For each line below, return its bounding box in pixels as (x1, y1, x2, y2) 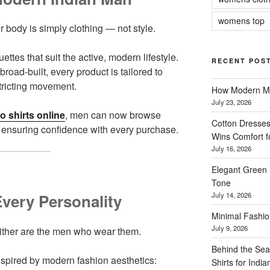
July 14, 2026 (211, 189, 251, 199)
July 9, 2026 (211, 222, 248, 233)
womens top (218, 14, 265, 27)
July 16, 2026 (211, 143, 251, 153)
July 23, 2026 (211, 96, 251, 107)
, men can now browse (65, 108, 161, 122)
